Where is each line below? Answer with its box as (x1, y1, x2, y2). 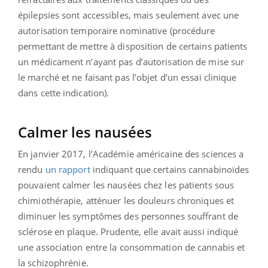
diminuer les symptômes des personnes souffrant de (18, 209, 238, 222)
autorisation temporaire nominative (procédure (18, 24, 215, 36)
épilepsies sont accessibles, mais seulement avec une (18, 8, 239, 21)
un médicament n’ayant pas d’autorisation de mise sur (18, 55, 245, 68)
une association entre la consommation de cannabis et (18, 240, 245, 253)
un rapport (45, 163, 90, 175)
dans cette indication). (18, 86, 109, 99)
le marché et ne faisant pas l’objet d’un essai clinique (18, 71, 237, 83)
